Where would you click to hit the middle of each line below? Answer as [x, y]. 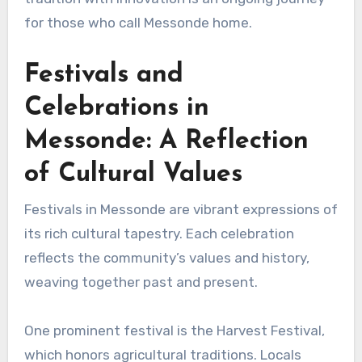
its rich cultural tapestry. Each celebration [159, 233]
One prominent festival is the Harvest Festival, [174, 330]
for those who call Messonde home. [138, 23]
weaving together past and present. [141, 282]
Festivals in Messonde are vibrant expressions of [181, 209]
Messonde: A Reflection [166, 142]
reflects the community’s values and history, [166, 257]
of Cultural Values [133, 175]
